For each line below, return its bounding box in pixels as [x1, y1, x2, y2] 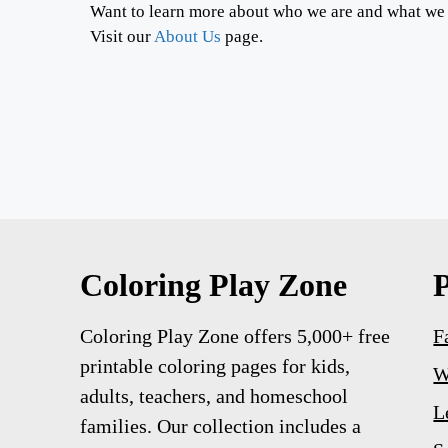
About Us [154, 27, 221, 46]
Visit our [90, 27, 154, 46]
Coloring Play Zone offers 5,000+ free [80, 325, 390, 348]
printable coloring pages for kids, [80, 355, 350, 378]
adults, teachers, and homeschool [80, 385, 348, 408]
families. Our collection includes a [80, 415, 361, 438]
